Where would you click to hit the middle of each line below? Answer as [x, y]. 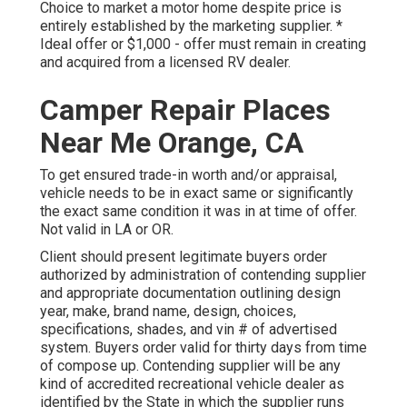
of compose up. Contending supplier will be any [190, 366]
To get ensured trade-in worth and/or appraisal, [189, 175]
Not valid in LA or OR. [107, 230]
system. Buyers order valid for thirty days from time [203, 348]
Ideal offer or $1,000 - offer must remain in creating [203, 45]
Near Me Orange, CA [172, 143]
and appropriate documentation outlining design [190, 293]
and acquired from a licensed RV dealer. [165, 63]
